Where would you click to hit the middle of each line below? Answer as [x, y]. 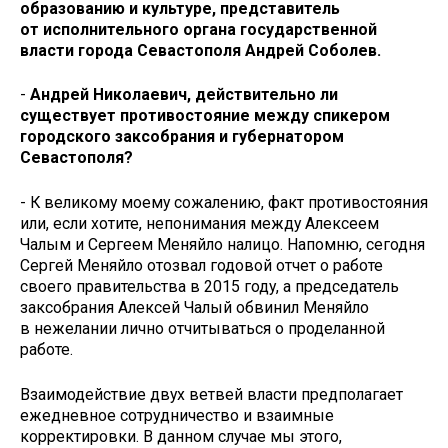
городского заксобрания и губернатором [182, 137]
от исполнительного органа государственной [198, 29]
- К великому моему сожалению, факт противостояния [224, 203]
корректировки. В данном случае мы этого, [181, 436]
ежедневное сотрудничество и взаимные [177, 415]
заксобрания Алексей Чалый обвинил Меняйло [194, 308]
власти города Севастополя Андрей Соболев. [200, 50]
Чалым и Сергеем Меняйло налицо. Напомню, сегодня [222, 245]
